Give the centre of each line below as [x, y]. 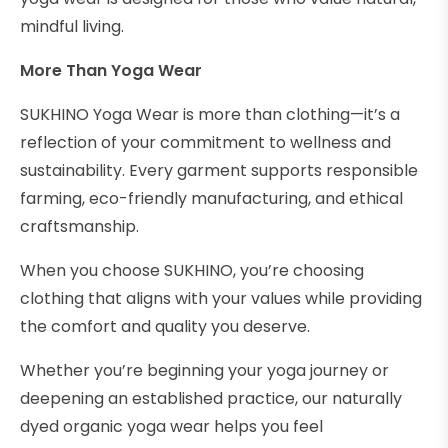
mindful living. [72, 27]
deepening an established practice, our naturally [211, 399]
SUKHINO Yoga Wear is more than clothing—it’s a [210, 115]
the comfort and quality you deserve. [165, 327]
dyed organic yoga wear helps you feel [171, 427]
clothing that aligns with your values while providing [221, 299]
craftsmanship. [79, 227]
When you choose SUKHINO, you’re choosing [192, 271]
